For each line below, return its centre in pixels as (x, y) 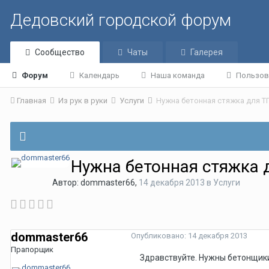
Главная (32, 101)
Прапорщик (32, 249)
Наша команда (178, 75)
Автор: (66, 183)
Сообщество (60, 52)
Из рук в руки (84, 101)
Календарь (99, 75)
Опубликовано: (159, 236)
